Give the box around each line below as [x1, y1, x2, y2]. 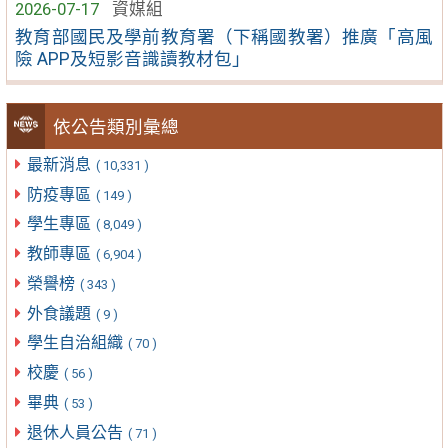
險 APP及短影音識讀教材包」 [15, 48, 251, 69]
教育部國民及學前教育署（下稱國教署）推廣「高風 [15, 26, 433, 47]
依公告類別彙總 [53, 116, 180, 137]
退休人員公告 [26, 422, 127, 442]
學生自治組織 [26, 333, 127, 353]
